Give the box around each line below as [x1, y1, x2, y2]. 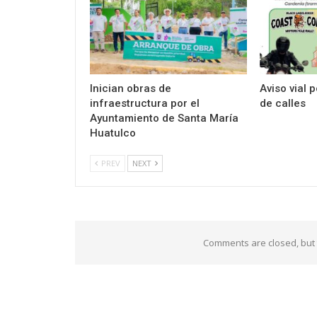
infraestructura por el [90, 97, 200, 110]
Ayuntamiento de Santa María [90, 112, 238, 125]
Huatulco [90, 127, 136, 140]
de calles [259, 97, 306, 110]
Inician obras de [90, 82, 171, 96]
